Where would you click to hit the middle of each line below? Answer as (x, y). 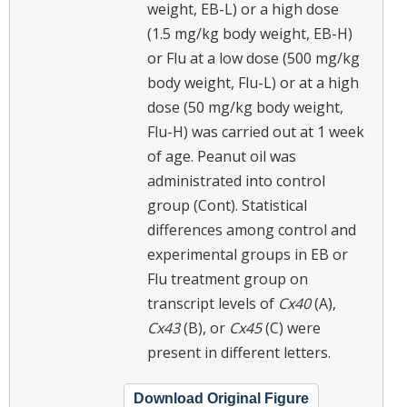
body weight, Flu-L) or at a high (253, 82)
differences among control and (252, 229)
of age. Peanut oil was (222, 156)
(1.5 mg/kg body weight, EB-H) (250, 33)
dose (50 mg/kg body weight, (245, 107)
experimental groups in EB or (248, 254)
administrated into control (236, 180)
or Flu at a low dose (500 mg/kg (253, 58)
